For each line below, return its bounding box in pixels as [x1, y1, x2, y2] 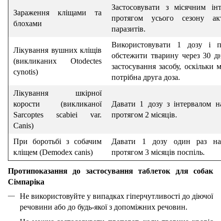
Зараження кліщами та [13, 8, 102, 17]
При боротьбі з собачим [13, 137, 102, 146]
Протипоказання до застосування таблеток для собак [8, 166, 213, 175]
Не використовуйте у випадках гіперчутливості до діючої [20, 191, 213, 200]
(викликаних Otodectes [13, 56, 102, 65]
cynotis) [13, 67, 38, 76]
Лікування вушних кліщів [13, 45, 102, 54]
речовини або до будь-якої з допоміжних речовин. [20, 202, 187, 211]
